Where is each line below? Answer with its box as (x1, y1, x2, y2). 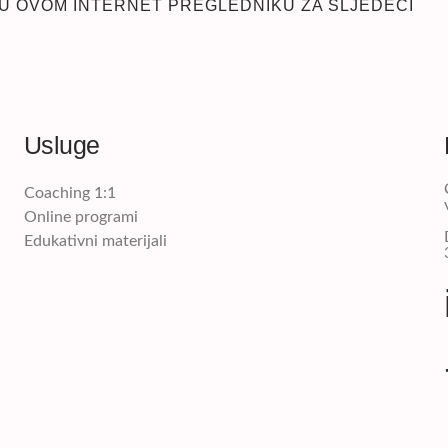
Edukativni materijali (23, 232, 167, 249)
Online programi (23, 208, 138, 225)
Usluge (23, 130, 100, 159)
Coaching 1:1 (23, 184, 116, 201)
